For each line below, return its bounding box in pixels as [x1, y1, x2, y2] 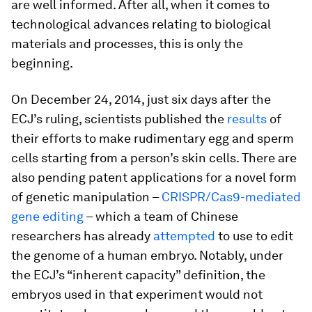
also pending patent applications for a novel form [11, 170, 297, 185]
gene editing [11, 209, 84, 224]
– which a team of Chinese [84, 209, 238, 224]
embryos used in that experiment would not [11, 287, 263, 302]
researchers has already [11, 228, 153, 243]
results [227, 111, 267, 126]
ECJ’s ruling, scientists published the [11, 111, 227, 126]
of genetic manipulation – [11, 189, 162, 204]
